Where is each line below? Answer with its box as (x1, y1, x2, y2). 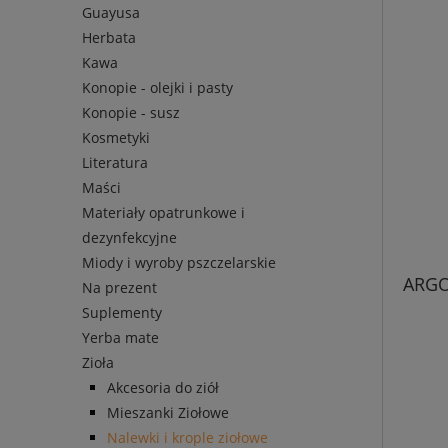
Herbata (82, 28, 136, 48)
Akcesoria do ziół (107, 378, 219, 398)
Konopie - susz (82, 103, 180, 123)
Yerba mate (82, 328, 159, 348)
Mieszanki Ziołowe (107, 403, 229, 423)
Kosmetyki (82, 128, 150, 148)
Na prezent (82, 278, 157, 298)
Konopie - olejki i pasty (82, 78, 233, 98)
